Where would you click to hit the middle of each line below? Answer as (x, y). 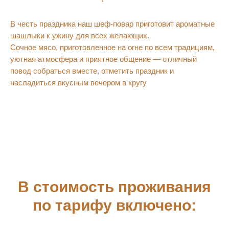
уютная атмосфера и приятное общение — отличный (104, 59)
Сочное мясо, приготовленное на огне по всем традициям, (112, 47)
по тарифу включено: (114, 205)
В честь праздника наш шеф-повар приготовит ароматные (112, 24)
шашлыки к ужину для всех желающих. (80, 36)
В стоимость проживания (114, 187)
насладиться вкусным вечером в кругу (78, 83)
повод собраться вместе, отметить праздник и (92, 71)
